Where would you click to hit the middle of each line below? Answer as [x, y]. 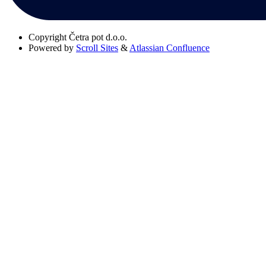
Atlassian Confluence [170, 48]
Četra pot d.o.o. [98, 37]
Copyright [47, 37]
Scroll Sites [97, 48]
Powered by [51, 48]
